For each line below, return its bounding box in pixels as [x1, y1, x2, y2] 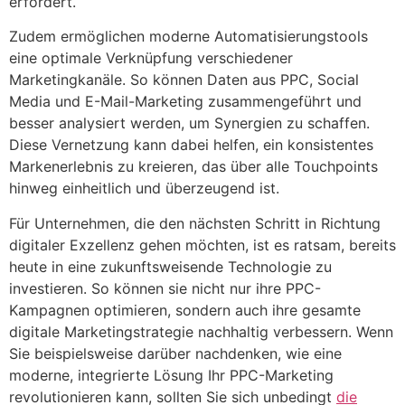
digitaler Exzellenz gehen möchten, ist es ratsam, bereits [9, 235, 396, 254]
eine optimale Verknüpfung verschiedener [9, 49, 293, 68]
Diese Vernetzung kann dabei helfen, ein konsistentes [9, 136, 373, 155]
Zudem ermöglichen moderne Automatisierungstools [9, 27, 368, 46]
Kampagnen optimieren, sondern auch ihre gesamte [9, 300, 361, 319]
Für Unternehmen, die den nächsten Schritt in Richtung [9, 213, 381, 232]
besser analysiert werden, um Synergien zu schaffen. [9, 114, 370, 133]
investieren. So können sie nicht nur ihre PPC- [9, 278, 321, 297]
